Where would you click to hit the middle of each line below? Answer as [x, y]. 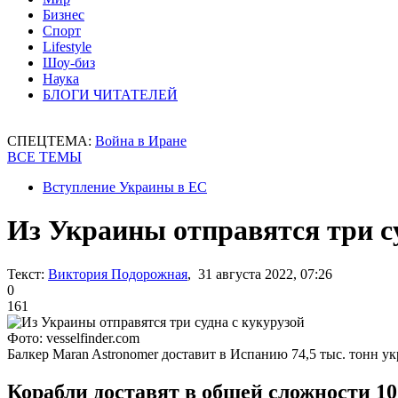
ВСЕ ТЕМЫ [44, 157]
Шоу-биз [69, 63]
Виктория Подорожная [118, 274]
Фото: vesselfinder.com [73, 338]
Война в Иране [141, 141]
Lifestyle [67, 47]
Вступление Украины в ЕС [125, 187]
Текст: [26, 274]
